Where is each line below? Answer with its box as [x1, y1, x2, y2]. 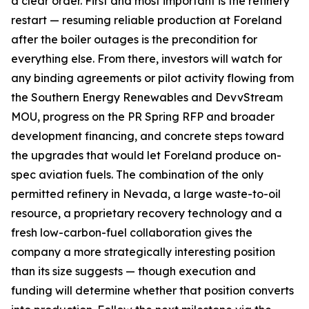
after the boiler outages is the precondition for [11, 32, 257, 46]
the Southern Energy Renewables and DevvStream [11, 90, 283, 104]
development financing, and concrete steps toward [11, 129, 284, 143]
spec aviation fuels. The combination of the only [11, 168, 263, 181]
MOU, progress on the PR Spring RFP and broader [11, 110, 275, 123]
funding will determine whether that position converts [11, 283, 294, 297]
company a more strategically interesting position [11, 245, 275, 259]
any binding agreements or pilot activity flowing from [11, 71, 294, 85]
